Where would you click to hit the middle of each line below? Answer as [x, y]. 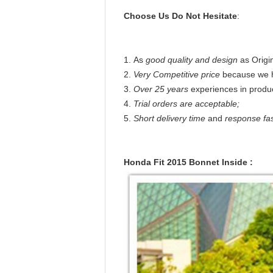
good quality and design [193, 60]
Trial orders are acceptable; [186, 104]
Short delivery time [169, 118]
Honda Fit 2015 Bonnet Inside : [188, 162]
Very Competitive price [177, 74]
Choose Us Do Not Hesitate [180, 16]
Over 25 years [161, 89]
